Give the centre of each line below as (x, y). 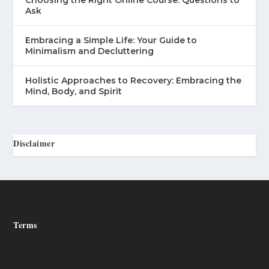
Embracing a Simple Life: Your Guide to (111, 40)
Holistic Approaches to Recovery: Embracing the (134, 80)
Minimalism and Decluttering (90, 51)
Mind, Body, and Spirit (74, 91)
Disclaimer (34, 143)
